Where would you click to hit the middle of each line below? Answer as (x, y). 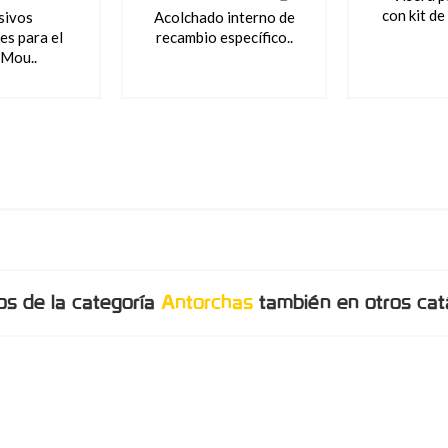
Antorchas (206, 302)
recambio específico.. (224, 37)
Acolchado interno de (224, 17)
